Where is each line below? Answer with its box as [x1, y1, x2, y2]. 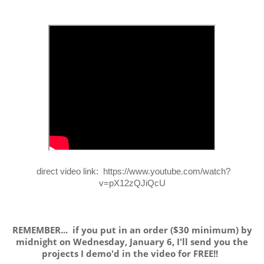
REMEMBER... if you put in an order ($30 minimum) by [12, 223, 252, 236]
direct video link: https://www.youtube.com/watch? [34, 166, 230, 176]
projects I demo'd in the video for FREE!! [41, 247, 223, 260]
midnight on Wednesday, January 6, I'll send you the [16, 235, 248, 248]
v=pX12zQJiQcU [98, 177, 166, 188]
